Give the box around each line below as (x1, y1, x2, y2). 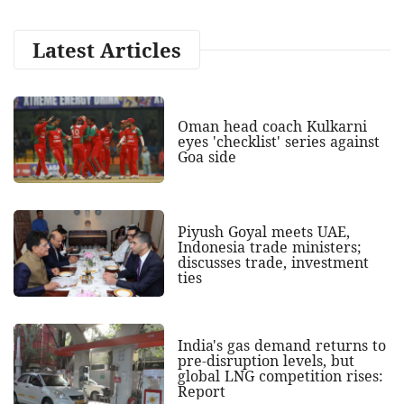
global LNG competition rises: (177, 366, 383, 387)
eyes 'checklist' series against (177, 131, 380, 151)
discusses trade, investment (177, 252, 369, 273)
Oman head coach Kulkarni (177, 115, 367, 136)
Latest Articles (32, 35, 181, 63)
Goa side (177, 146, 236, 167)
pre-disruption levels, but (177, 351, 354, 372)
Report (177, 381, 225, 402)
